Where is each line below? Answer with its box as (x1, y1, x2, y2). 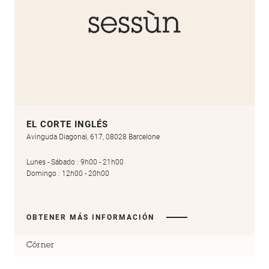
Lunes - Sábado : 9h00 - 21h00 (26, 158, 124, 167)
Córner (26, 241, 54, 250)
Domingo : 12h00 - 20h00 (26, 169, 109, 178)
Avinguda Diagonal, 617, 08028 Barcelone (26, 133, 160, 142)
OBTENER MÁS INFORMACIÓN (26, 213, 154, 222)
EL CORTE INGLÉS (26, 119, 108, 130)
